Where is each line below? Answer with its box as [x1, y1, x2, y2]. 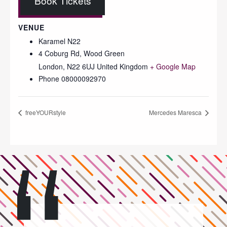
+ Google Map [150, 61, 196, 72]
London [39, 61, 63, 72]
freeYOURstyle [24, 108, 66, 117]
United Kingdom [97, 61, 148, 72]
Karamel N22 [39, 36, 81, 47]
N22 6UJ [67, 61, 95, 72]
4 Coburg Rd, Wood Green [39, 48, 125, 59]
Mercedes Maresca [149, 108, 203, 117]
